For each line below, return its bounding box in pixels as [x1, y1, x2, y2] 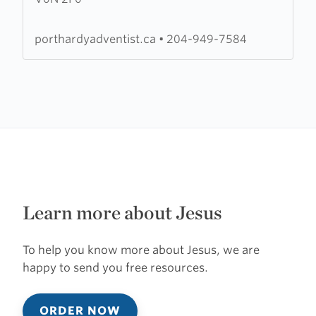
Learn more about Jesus [23, 201, 222, 224]
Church [23, 63, 63, 77]
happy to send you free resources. [23, 261, 208, 274]
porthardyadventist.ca [35, 32, 159, 46]
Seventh [23, 11, 66, 24]
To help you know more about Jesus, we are [23, 243, 260, 257]
